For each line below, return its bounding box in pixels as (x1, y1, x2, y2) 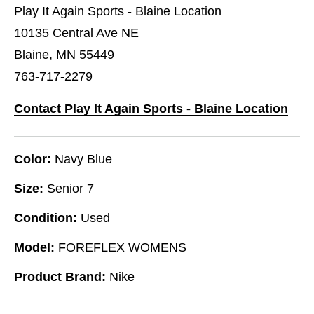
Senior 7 (47, 181, 94, 196)
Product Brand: (14, 269, 106, 284)
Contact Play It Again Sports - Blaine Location (14, 101, 288, 116)
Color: (14, 151, 51, 166)
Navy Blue (55, 151, 112, 166)
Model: (14, 240, 55, 254)
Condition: (14, 210, 77, 225)
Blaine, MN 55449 (14, 47, 114, 62)
